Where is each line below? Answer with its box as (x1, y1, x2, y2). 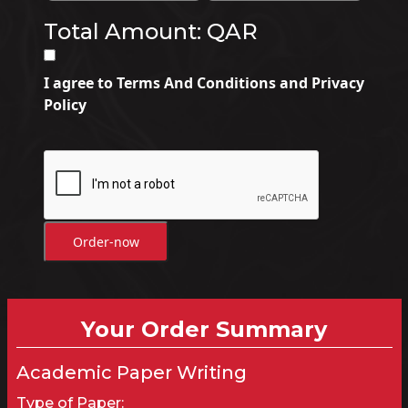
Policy (43, 94, 87, 115)
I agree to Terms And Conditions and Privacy (43, 72, 364, 93)
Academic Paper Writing (15, 361, 247, 383)
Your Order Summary (81, 315, 327, 342)
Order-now (72, 232, 139, 250)
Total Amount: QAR (43, 17, 258, 45)
